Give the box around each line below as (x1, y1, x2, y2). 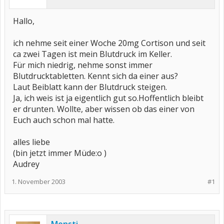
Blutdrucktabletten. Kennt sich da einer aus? (13, 70, 178, 81)
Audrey (13, 158, 39, 169)
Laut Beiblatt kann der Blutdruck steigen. (13, 81, 167, 92)
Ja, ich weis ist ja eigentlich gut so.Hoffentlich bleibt (13, 92, 203, 103)
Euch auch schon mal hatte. (13, 114, 114, 125)
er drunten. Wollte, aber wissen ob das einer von (13, 103, 194, 114)
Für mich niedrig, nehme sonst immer (13, 59, 152, 70)
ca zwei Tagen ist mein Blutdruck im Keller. (13, 48, 172, 59)
